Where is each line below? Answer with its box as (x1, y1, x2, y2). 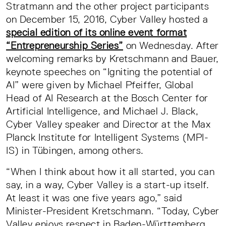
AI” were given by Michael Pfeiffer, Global (6, 79, 194, 91)
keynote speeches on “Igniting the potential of (6, 66, 213, 78)
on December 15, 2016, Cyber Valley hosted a (6, 14, 208, 25)
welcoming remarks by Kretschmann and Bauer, (6, 53, 219, 65)
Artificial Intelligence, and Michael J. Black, (6, 105, 199, 117)
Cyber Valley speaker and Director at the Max (6, 119, 211, 130)
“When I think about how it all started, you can (6, 166, 215, 178)
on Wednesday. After (123, 40, 219, 51)
